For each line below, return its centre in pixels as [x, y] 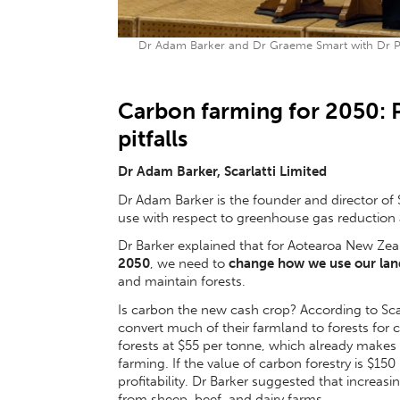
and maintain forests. [182, 282]
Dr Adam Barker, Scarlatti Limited [222, 171]
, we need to [189, 264]
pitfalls [153, 138]
